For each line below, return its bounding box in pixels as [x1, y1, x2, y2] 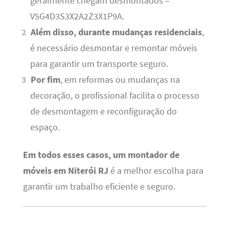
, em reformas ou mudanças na [60, 74, 180, 86]
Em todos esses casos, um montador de [22, 149, 179, 161]
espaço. [30, 122, 60, 133]
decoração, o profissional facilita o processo [30, 90, 199, 102]
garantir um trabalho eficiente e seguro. [22, 180, 175, 192]
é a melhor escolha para [108, 165, 203, 176]
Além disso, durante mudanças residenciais [31, 27, 202, 38]
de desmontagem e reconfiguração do [30, 106, 177, 118]
